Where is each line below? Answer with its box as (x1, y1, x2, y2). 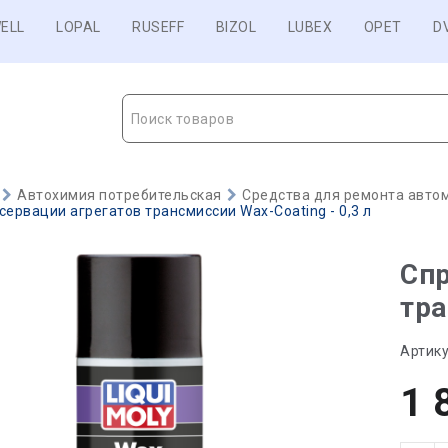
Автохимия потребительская (17, 187, 222, 203)
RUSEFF (132, 19, 184, 35)
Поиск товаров (130, 111, 234, 127)
